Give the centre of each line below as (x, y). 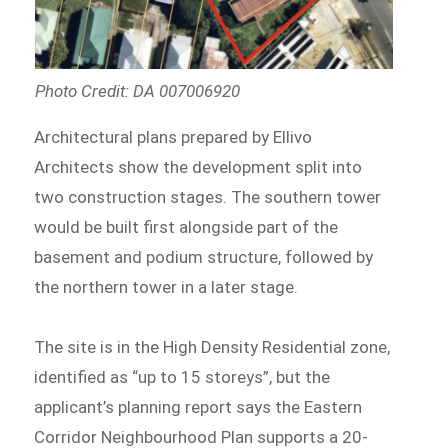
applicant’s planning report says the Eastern (198, 406)
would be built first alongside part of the (186, 226)
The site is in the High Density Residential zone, (212, 346)
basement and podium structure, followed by (204, 256)
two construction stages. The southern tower (208, 196)
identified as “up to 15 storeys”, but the (182, 376)
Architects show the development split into (198, 166)
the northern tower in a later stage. (166, 286)
